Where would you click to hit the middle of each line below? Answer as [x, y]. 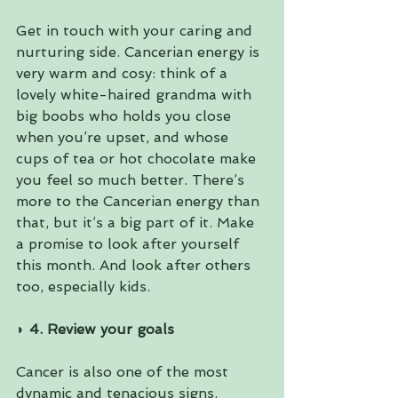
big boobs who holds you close [126, 116]
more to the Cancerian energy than [140, 202]
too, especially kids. [83, 287]
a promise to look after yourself [130, 244]
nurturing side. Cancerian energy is [140, 52]
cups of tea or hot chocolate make [138, 159]
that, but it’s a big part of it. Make [137, 223]
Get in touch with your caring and [136, 31]
